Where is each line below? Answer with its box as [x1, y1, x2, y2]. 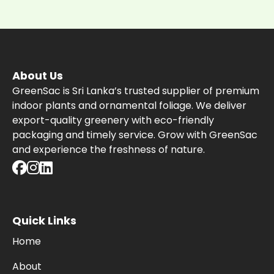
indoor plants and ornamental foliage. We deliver [12, 98, 246, 113]
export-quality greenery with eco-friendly [12, 113, 214, 127]
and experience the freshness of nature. [12, 143, 205, 157]
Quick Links [12, 213, 76, 228]
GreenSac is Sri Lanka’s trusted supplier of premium [12, 84, 259, 98]
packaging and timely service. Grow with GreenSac [12, 128, 257, 142]
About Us [12, 68, 63, 83]
